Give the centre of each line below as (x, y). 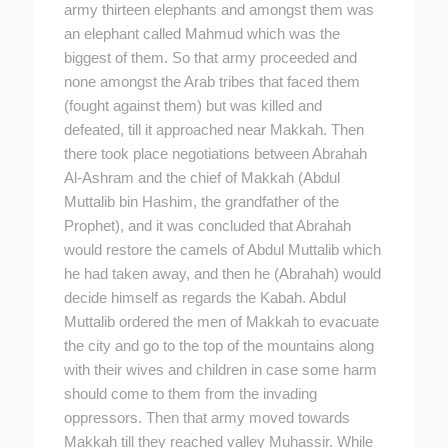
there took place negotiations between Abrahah (215, 153)
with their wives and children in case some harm (220, 369)
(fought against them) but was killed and (192, 105)
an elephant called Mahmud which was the (201, 33)
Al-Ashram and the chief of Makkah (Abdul (201, 177)
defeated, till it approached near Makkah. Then (213, 129)
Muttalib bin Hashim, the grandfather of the (201, 201)
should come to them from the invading (190, 393)
